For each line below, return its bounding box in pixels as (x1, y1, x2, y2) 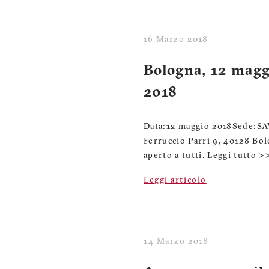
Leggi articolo (144, 176, 207, 185)
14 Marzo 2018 (144, 237, 209, 246)
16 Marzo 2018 (144, 35, 208, 44)
